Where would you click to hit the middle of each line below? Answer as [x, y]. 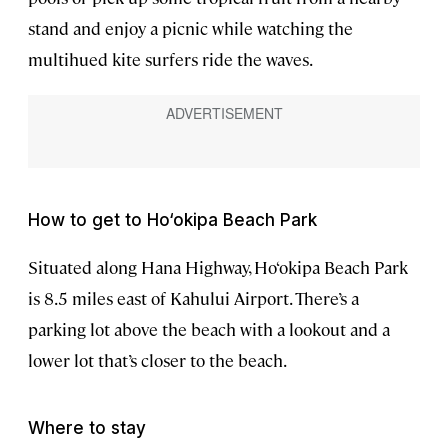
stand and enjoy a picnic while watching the [190, 27]
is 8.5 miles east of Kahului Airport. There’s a [193, 297]
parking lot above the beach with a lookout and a [209, 328]
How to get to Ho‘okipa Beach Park [172, 219]
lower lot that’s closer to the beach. [157, 359]
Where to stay [87, 427]
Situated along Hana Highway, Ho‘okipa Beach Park [218, 266]
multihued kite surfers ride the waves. [170, 58]
